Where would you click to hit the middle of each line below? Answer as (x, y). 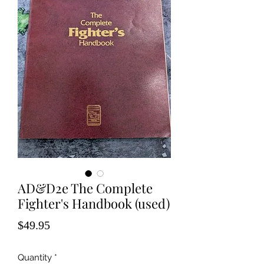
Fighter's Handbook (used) (94, 203)
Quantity (35, 258)
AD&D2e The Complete (85, 188)
